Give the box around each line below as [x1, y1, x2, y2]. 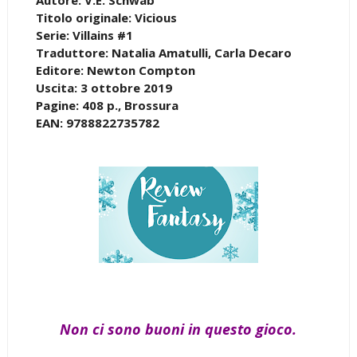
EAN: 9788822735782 [35, 114, 159, 131]
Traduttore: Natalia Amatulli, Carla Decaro [35, 44, 292, 61]
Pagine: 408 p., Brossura [35, 96, 178, 113]
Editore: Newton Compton [35, 61, 195, 78]
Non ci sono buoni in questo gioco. [60, 319, 297, 339]
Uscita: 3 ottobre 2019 [35, 79, 172, 96]
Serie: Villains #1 [35, 26, 133, 43]
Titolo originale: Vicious [35, 9, 177, 25]
